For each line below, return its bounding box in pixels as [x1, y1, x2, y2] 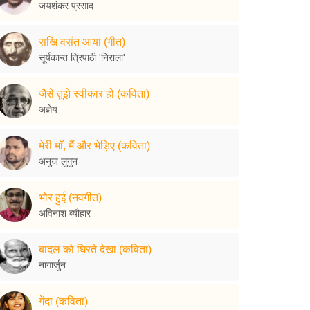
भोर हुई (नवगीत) [39, 191, 102, 203]
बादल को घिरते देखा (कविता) [39, 243, 152, 255]
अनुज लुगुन [39, 155, 77, 167]
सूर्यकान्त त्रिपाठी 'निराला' [39, 51, 125, 63]
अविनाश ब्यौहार [39, 207, 91, 219]
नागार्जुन [39, 259, 66, 271]
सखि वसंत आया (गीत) [39, 35, 125, 48]
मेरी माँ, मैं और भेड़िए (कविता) [39, 139, 150, 152]
